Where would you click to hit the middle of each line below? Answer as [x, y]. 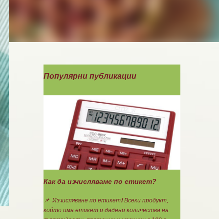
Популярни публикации [90, 76]
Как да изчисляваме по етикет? [100, 181]
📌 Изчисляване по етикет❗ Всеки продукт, [106, 200]
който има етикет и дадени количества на [106, 210]
